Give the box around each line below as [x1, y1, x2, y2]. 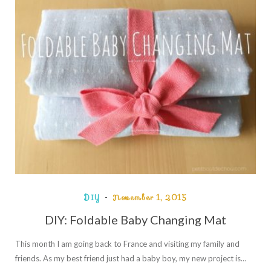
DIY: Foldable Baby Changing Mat [45, 212, 226, 227]
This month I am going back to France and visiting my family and [15, 238, 240, 249]
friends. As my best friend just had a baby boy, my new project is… [15, 253, 246, 263]
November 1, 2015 [113, 191, 187, 203]
